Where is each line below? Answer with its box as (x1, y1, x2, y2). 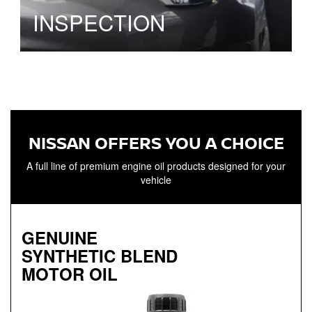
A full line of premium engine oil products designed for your (26, 158, 286, 173)
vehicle (141, 172, 171, 187)
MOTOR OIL (22, 262, 118, 286)
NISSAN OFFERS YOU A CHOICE (28, 130, 284, 154)
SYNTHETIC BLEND (22, 244, 178, 268)
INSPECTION (33, 6, 166, 38)
